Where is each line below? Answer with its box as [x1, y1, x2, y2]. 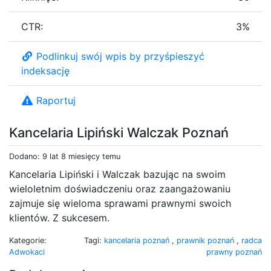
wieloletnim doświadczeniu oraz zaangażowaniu [9, 182, 230, 195]
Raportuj [36, 94, 76, 106]
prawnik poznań [177, 235, 237, 245]
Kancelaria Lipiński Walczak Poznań [9, 124, 229, 140]
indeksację [21, 64, 70, 77]
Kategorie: [9, 235, 47, 245]
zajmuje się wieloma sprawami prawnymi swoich [9, 197, 231, 209]
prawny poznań [206, 247, 262, 256]
